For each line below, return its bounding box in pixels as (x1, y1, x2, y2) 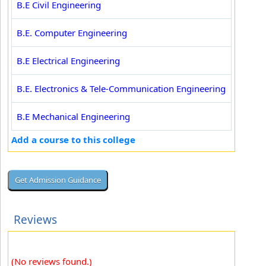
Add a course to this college (11, 134, 135, 145)
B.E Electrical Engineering (17, 55, 120, 66)
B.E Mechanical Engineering (17, 110, 130, 122)
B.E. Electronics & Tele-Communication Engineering (17, 83, 226, 94)
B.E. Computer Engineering (17, 27, 127, 39)
